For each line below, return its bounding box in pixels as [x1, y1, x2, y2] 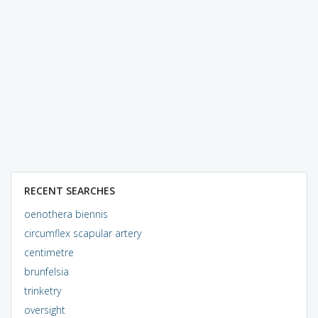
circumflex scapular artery [23, 226, 141, 240]
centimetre [23, 245, 74, 259]
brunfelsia [23, 264, 69, 278]
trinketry [23, 283, 61, 297]
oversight [23, 302, 65, 317]
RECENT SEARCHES [23, 183, 115, 197]
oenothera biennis [23, 207, 108, 221]
